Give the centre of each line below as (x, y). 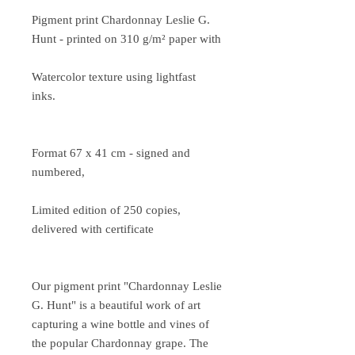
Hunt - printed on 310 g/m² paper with (126, 38)
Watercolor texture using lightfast (114, 76)
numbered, (58, 172)
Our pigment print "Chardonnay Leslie (127, 286)
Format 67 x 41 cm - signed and (111, 153)
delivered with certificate (93, 229)
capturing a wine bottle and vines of (120, 324)
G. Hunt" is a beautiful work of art (116, 305)
